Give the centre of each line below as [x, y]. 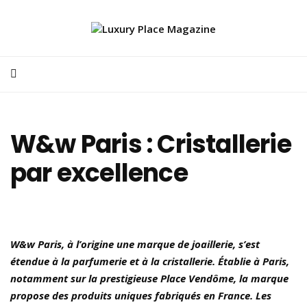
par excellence [99, 173]
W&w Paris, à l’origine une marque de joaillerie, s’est [135, 244]
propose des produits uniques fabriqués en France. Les [141, 295]
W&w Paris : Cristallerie [151, 144]
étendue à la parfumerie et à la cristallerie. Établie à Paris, [150, 261]
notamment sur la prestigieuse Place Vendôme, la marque [149, 278]
